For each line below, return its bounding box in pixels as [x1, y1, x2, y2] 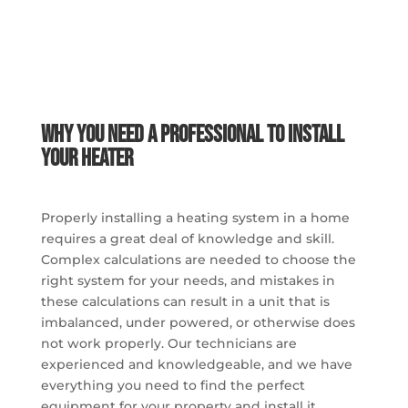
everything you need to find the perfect [40, 376, 305, 393]
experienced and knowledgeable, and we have [40, 355, 352, 372]
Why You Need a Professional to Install [40, 120, 344, 149]
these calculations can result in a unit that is [40, 292, 330, 310]
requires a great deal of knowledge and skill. [40, 229, 334, 247]
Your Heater [40, 144, 133, 173]
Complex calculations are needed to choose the [40, 250, 356, 268]
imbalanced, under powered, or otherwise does [40, 313, 355, 331]
